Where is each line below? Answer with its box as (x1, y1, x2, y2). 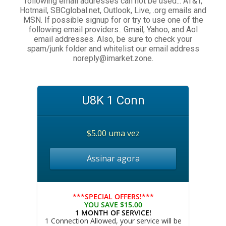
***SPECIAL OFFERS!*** (72, 192, 154, 201)
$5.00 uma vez (86, 128, 140, 139)
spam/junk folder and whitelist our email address (27, 44, 199, 53)
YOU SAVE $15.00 (84, 200, 142, 209)
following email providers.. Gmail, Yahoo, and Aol (28, 25, 198, 34)
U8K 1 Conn (81, 93, 145, 107)
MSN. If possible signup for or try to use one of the (23, 15, 203, 25)
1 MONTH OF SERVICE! (75, 208, 151, 217)
